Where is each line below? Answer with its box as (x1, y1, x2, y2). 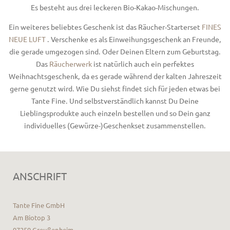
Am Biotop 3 (13, 213, 50, 222)
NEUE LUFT (9, 34, 46, 44)
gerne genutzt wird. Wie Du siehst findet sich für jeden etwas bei (10, 83, 220, 93)
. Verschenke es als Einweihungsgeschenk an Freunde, (47, 34, 221, 44)
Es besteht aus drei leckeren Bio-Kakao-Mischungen (31, 2, 197, 12)
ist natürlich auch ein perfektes (93, 59, 194, 68)
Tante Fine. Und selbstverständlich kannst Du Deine (31, 95, 199, 105)
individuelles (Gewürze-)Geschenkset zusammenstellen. (24, 120, 206, 130)
